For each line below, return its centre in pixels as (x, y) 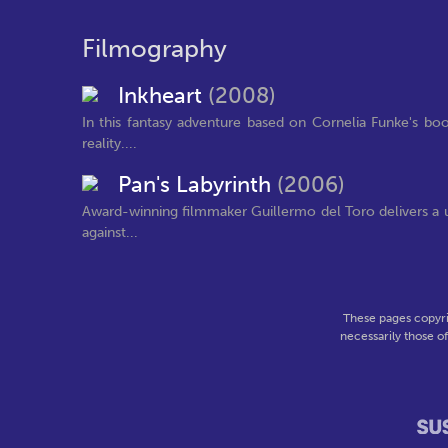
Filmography (154, 48)
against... (110, 232)
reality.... (109, 143)
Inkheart (163, 96)
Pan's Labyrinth (197, 185)
